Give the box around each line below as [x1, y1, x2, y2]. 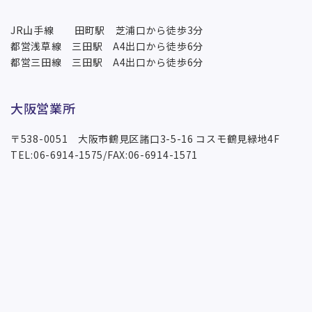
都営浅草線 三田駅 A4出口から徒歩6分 [10, 38, 203, 53]
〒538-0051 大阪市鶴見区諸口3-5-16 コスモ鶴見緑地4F [10, 131, 280, 146]
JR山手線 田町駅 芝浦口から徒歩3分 [10, 22, 203, 37]
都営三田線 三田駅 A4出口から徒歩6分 [10, 54, 203, 69]
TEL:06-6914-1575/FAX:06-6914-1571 [10, 147, 198, 162]
